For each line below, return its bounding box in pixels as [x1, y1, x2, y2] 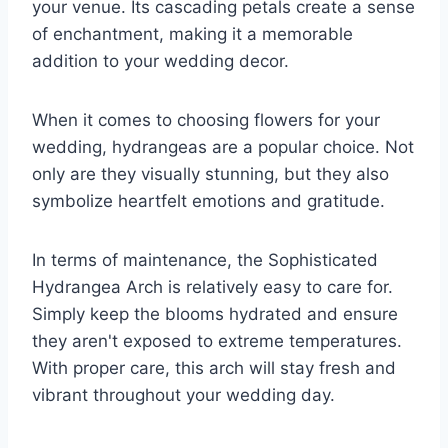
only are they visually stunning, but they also [32, 164, 389, 185]
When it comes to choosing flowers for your [32, 110, 380, 131]
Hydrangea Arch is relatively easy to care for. [32, 277, 393, 298]
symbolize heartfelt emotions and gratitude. [32, 191, 385, 212]
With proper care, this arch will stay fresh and [32, 358, 396, 379]
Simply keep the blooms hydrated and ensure [32, 304, 398, 325]
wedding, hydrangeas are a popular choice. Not [32, 137, 414, 158]
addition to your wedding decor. [32, 51, 289, 72]
